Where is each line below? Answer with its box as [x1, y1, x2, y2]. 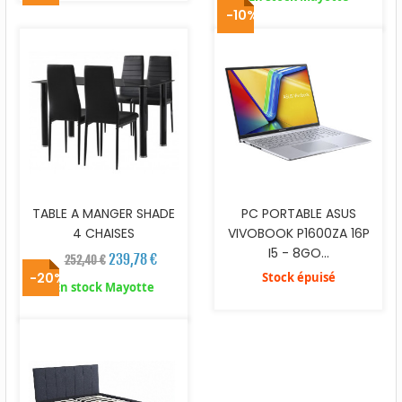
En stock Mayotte [53, 278, 154, 295]
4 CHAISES [73, 223, 135, 242]
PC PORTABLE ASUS [240, 204, 356, 223]
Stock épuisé [261, 268, 336, 285]
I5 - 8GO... [267, 243, 329, 262]
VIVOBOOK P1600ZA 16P [227, 223, 370, 242]
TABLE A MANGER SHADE [32, 204, 175, 223]
